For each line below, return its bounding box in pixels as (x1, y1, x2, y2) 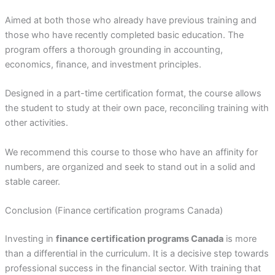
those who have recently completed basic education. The (4, 29, 244, 41)
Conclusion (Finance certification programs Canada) (4, 205, 223, 217)
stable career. (4, 176, 60, 187)
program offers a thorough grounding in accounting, (4, 44, 223, 56)
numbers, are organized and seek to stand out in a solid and (4, 161, 255, 172)
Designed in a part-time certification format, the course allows (4, 88, 261, 99)
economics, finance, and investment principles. (4, 59, 201, 71)
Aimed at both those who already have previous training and (4, 15, 257, 26)
